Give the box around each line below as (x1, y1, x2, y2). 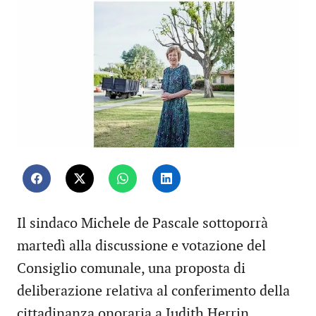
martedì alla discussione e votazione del (17, 238, 266, 255)
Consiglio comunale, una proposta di (17, 260, 245, 278)
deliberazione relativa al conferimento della (17, 283, 290, 300)
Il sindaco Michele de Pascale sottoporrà (17, 215, 268, 233)
